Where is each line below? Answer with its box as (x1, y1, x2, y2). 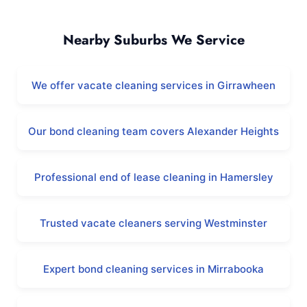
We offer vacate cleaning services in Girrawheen (32, 79, 275, 92)
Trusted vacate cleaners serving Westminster (40, 217, 267, 230)
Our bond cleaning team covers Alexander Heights (28, 125, 279, 138)
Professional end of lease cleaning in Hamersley (34, 171, 273, 184)
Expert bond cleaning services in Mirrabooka (43, 262, 264, 275)
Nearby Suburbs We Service (62, 30, 245, 50)
